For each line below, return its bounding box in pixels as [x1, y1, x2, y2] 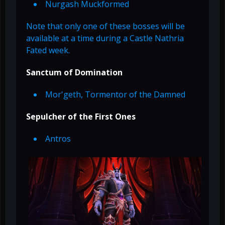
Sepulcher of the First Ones [26, 111, 136, 123]
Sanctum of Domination [26, 67, 123, 78]
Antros [45, 133, 71, 145]
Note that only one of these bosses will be [26, 21, 185, 32]
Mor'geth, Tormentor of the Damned [45, 89, 185, 100]
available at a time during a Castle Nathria [26, 33, 184, 44]
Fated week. [26, 45, 70, 56]
